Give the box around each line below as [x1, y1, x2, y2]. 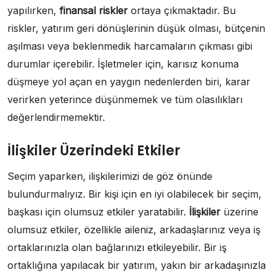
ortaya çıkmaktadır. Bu [128, 4, 236, 17]
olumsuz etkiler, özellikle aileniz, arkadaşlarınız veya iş [7, 223, 260, 236]
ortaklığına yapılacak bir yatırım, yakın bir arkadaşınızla [7, 259, 266, 272]
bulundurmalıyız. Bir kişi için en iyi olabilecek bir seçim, [7, 188, 261, 201]
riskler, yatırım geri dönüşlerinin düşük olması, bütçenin [7, 22, 265, 35]
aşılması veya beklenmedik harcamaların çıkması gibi [7, 40, 252, 53]
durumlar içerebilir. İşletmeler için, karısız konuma [7, 58, 239, 71]
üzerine [220, 206, 258, 219]
